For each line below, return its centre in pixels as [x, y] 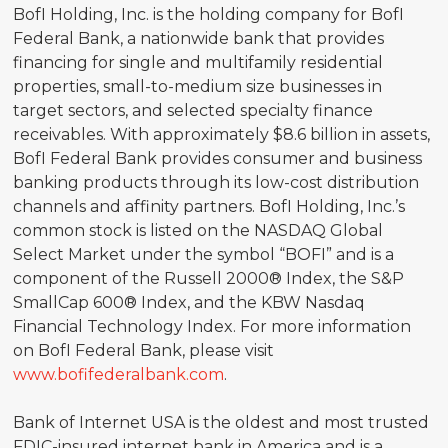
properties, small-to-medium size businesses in [198, 86]
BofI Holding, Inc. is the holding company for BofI [209, 14]
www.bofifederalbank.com [119, 374]
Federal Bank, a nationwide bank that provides [199, 38]
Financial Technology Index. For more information [212, 326]
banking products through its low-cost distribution [216, 182]
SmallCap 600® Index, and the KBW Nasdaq [189, 302]
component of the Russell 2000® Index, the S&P [209, 278]
